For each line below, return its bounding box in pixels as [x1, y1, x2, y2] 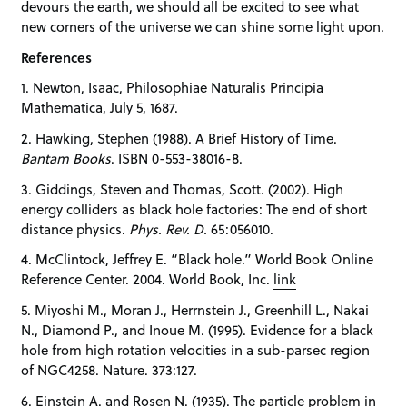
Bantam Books [21, 147, 112, 168]
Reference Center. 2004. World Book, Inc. [21, 269, 274, 290]
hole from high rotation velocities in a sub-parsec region [21, 340, 371, 361]
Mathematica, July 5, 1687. [21, 97, 179, 118]
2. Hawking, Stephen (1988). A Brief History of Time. [21, 127, 338, 148]
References [21, 46, 93, 67]
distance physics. [21, 218, 130, 239]
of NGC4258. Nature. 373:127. [21, 360, 198, 381]
